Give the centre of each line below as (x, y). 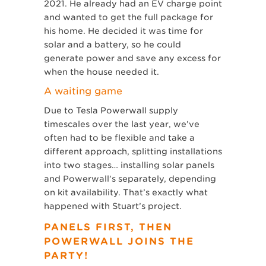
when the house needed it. (102, 72)
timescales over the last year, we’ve (122, 124)
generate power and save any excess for (132, 58)
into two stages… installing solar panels (129, 165)
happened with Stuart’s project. (113, 206)
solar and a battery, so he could (113, 45)
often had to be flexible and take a (119, 138)
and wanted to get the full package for (129, 18)
